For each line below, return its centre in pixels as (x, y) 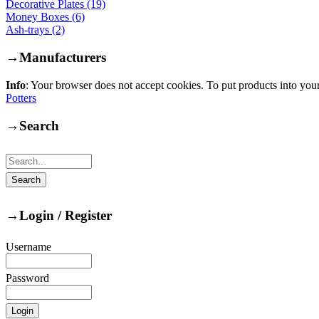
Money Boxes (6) (45, 17)
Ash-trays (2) (35, 30)
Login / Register (66, 216)
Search (39, 125)
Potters (21, 98)
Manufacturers (63, 58)
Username (28, 246)
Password (27, 278)
